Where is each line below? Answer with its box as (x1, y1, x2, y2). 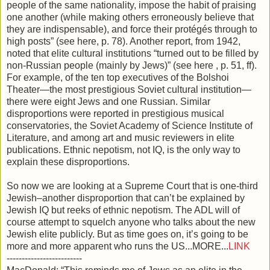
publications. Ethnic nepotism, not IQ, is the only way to (7, 145, 240, 155)
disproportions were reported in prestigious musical (7, 108, 224, 119)
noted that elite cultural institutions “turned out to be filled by (7, 48, 259, 59)
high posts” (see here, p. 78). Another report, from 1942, (7, 36, 240, 47)
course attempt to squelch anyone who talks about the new (7, 217, 256, 228)
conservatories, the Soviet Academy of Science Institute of (7, 121, 253, 131)
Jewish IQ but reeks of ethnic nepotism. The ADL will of (7, 205, 240, 216)
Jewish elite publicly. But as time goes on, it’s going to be (7, 229, 248, 240)
